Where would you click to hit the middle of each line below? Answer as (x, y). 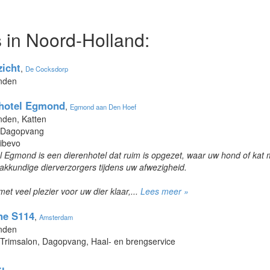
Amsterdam (56, 217)
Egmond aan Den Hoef (103, 106)
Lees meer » (165, 191)
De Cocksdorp (47, 68)
